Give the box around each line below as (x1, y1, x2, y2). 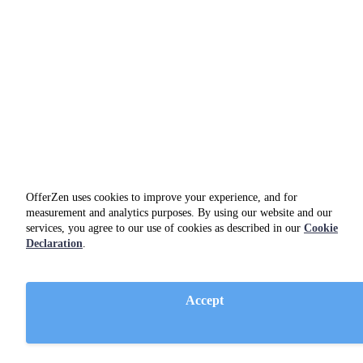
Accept (185, 293, 224, 307)
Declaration (26, 237, 83, 250)
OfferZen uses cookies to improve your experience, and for (26, 191, 297, 203)
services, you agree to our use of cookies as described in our (26, 222, 304, 234)
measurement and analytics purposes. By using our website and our (26, 207, 332, 219)
